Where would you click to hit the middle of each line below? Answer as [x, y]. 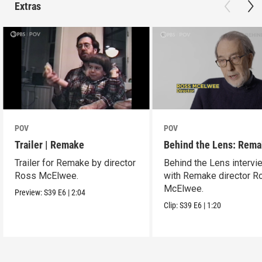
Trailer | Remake [50, 144]
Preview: [30, 192]
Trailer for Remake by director [75, 163]
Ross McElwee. [47, 175]
